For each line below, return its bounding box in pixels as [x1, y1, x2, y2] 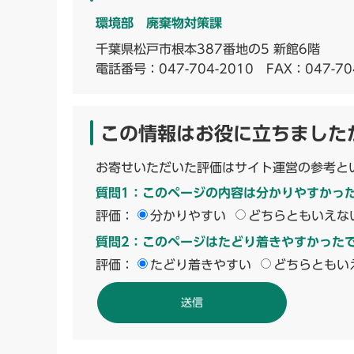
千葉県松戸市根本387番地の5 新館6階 [96, 42, 320, 55]
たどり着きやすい [150, 258, 251, 271]
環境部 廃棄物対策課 [96, 16, 222, 29]
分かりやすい [150, 209, 226, 222]
